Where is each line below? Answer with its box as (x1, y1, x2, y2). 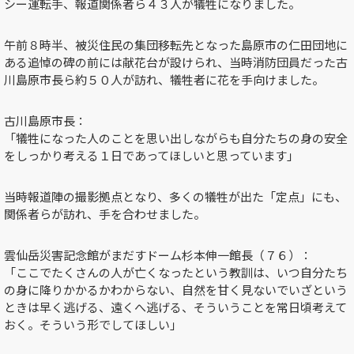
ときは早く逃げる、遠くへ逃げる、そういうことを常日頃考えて (4, 298, 347, 315)
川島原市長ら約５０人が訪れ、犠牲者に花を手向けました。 (4, 70, 324, 88)
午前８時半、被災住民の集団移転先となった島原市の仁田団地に (4, 36, 348, 53)
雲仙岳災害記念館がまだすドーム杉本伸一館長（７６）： (4, 246, 312, 263)
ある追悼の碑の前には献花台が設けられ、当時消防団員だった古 (4, 53, 348, 70)
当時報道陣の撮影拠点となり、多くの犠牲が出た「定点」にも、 (4, 187, 347, 205)
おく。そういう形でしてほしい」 (4, 315, 182, 333)
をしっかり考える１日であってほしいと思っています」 (4, 146, 299, 164)
